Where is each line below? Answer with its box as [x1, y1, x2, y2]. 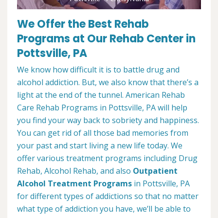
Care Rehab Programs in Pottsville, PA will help [17, 102, 187, 113]
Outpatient [133, 165, 178, 177]
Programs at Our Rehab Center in [17, 31, 196, 47]
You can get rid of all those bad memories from [17, 127, 188, 139]
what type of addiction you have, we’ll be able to [17, 203, 191, 215]
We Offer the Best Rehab [17, 17, 149, 32]
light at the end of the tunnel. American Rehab [17, 90, 185, 101]
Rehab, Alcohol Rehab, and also [17, 165, 133, 177]
